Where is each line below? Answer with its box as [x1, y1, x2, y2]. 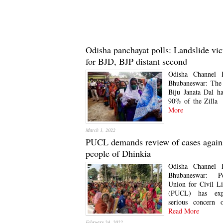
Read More [168, 206, 199, 216]
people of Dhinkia [86, 147, 151, 159]
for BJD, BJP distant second [86, 55, 187, 67]
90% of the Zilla [168, 96, 218, 106]
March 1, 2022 [86, 126, 115, 133]
